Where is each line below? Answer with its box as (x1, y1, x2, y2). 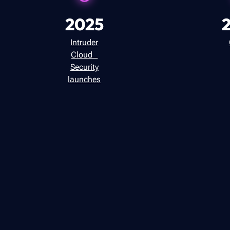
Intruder (70, 37, 99, 47)
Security (70, 62, 99, 72)
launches (68, 74, 101, 84)
